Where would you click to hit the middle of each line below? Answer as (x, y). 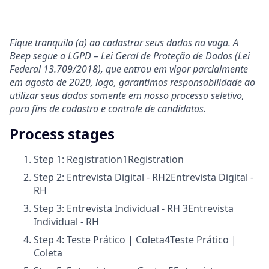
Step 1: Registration (78, 159)
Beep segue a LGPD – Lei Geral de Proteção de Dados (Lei (130, 56)
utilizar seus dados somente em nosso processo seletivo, (127, 96)
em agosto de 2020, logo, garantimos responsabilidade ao (132, 83)
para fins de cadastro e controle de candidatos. (108, 109)
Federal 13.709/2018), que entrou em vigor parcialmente (129, 69)
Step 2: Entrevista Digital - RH (99, 177)
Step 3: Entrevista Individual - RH (108, 209)
